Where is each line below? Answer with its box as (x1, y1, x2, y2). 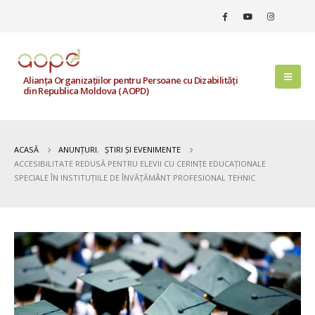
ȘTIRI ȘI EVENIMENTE (105, 144, 181, 155)
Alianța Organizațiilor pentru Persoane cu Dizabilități (23, 74, 238, 87)
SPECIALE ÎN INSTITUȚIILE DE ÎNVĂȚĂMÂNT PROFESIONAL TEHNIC (14, 172, 255, 184)
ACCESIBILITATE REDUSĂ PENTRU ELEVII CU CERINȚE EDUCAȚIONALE (14, 158, 266, 169)
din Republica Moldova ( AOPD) (23, 84, 149, 98)
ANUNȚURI (58, 144, 97, 155)
